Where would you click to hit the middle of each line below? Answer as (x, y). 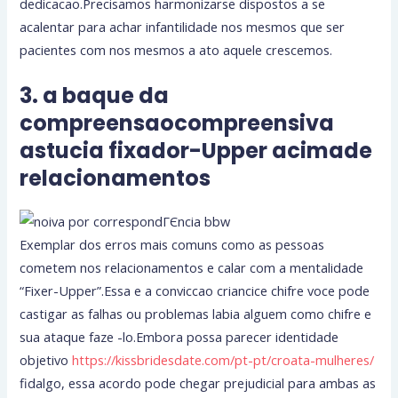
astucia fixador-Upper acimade (196, 150)
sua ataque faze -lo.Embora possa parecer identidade (179, 336)
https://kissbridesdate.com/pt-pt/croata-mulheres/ (223, 359)
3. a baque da (95, 95)
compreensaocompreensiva (177, 123)
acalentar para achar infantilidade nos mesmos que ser (183, 26)
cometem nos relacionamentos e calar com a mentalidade (192, 267)
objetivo (46, 359)
